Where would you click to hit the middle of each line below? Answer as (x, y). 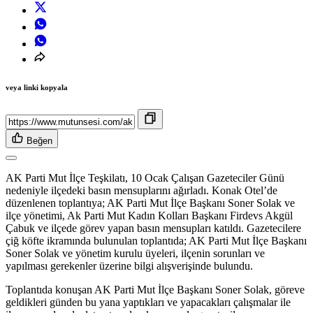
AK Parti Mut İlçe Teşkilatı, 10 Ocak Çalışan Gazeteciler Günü (145, 178)
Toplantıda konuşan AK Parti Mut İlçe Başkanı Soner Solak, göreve (155, 290)
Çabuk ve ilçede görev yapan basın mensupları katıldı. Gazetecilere (153, 228)
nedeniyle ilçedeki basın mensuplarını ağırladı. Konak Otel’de (141, 191)
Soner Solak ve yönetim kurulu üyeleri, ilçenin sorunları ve (135, 254)
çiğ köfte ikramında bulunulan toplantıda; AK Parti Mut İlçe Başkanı (156, 241)
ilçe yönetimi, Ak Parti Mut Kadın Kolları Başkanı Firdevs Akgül (149, 216)
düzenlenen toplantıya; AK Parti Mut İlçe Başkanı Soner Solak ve (150, 203)
